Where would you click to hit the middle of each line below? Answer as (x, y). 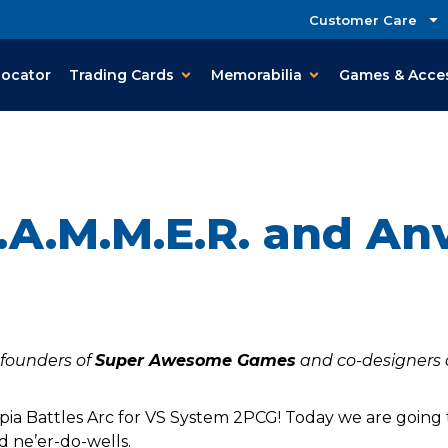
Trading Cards (122, 74)
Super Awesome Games (195, 361)
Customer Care (363, 19)
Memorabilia (257, 74)
